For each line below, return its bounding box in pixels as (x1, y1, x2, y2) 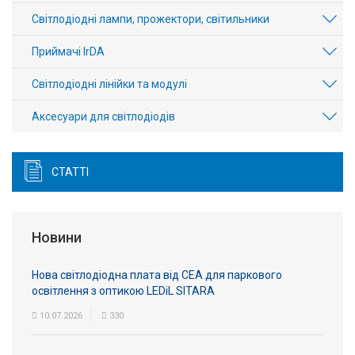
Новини (32, 229, 82, 246)
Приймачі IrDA (32, 45, 105, 58)
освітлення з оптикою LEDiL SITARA (32, 284, 215, 297)
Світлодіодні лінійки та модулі (32, 78, 187, 90)
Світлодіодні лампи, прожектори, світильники (32, 13, 269, 25)
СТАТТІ (52, 166, 89, 178)
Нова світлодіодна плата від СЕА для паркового (32, 269, 282, 281)
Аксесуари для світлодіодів (32, 110, 175, 123)
